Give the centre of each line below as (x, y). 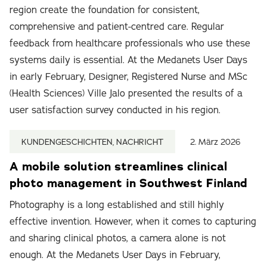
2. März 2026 (215, 142)
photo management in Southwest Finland (128, 183)
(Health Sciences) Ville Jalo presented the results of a (126, 93)
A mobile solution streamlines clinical (118, 166)
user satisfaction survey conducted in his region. (115, 110)
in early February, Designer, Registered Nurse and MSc (128, 76)
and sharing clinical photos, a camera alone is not (118, 238)
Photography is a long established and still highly (117, 204)
